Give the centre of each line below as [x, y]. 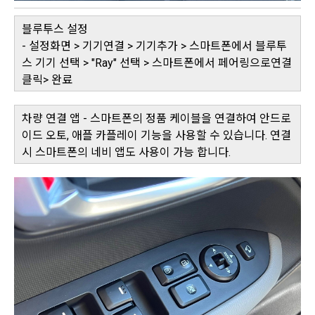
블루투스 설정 [55, 29]
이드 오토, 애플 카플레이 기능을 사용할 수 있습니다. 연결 [156, 135]
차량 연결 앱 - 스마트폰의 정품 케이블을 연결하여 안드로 [156, 118]
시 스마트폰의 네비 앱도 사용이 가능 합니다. [128, 152]
